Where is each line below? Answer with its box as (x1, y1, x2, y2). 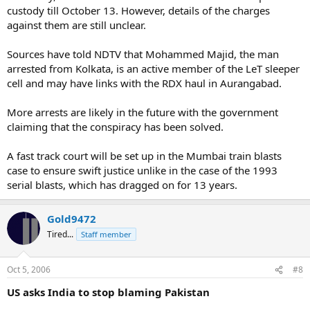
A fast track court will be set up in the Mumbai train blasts (7, 148, 282, 163)
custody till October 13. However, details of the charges (7, 3, 270, 17)
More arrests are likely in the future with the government (7, 104, 278, 119)
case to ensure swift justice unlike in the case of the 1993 (7, 163, 277, 177)
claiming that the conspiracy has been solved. (7, 119, 224, 134)
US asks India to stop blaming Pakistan (7, 285, 210, 299)
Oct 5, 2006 (7, 264, 51, 275)
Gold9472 (47, 211, 96, 226)
